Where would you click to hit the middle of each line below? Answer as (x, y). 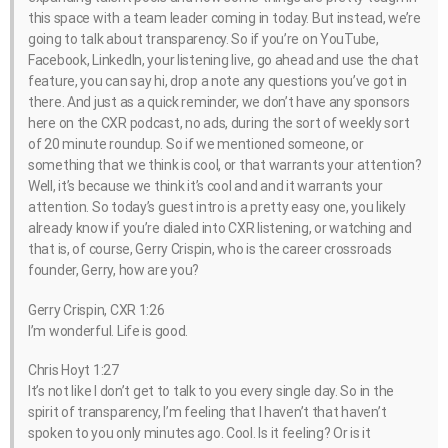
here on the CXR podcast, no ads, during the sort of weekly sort (219, 123)
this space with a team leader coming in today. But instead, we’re (224, 18)
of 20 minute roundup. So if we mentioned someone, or (196, 144)
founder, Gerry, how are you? (114, 270)
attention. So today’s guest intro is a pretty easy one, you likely (217, 207)
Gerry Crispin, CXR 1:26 (96, 309)
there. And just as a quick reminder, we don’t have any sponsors (219, 102)
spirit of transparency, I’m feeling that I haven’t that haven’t (207, 411)
